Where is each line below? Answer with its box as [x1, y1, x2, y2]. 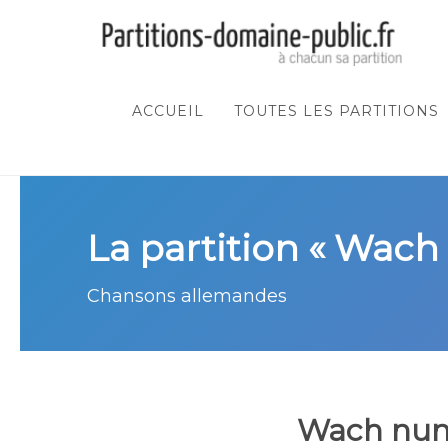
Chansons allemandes [87, 285, 287, 307]
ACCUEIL [132, 102, 204, 120]
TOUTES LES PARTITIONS [234, 102, 439, 120]
